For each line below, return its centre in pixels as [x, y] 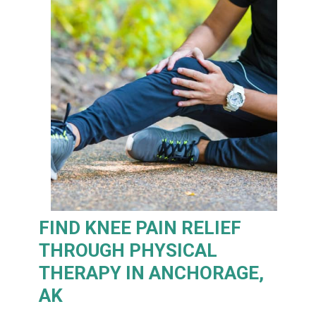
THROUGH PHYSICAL [128, 250]
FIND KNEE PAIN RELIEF [140, 228]
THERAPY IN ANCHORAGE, [152, 273]
